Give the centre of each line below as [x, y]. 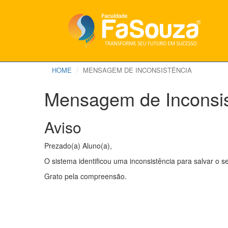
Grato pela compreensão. [85, 176]
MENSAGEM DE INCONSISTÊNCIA [137, 70]
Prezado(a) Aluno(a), [78, 146]
